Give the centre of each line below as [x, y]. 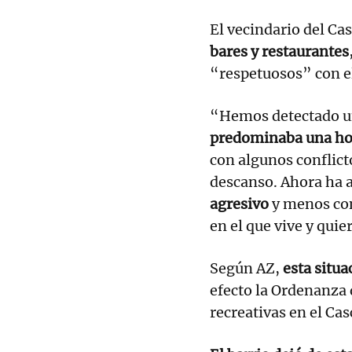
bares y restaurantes [279, 51]
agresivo [241, 203]
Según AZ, [245, 268]
